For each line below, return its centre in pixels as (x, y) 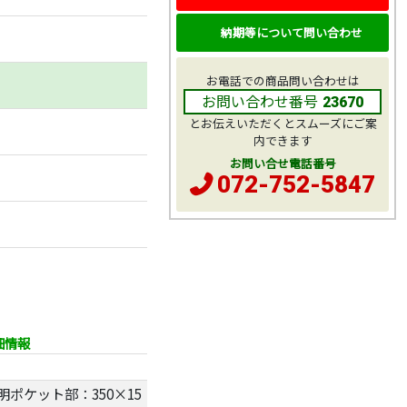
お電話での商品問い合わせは (283, 81)
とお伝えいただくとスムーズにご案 (283, 124)
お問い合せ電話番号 (283, 164)
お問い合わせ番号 (260, 101)
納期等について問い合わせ (291, 32)
